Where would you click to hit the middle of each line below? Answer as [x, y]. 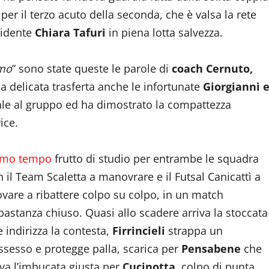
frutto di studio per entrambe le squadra [155, 159]
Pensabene [211, 249]
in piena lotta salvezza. [164, 32]
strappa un [194, 231]
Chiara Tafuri [70, 32]
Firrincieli [139, 231]
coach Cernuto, [212, 68]
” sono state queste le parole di [92, 68]
